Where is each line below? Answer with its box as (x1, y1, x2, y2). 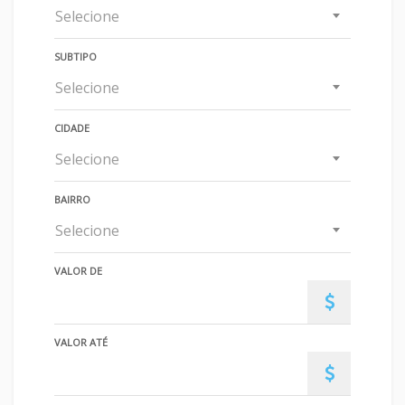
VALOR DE (54, 264, 102, 278)
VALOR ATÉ (54, 335, 108, 349)
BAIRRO (54, 193, 90, 206)
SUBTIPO (54, 50, 97, 63)
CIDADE (54, 121, 89, 135)
